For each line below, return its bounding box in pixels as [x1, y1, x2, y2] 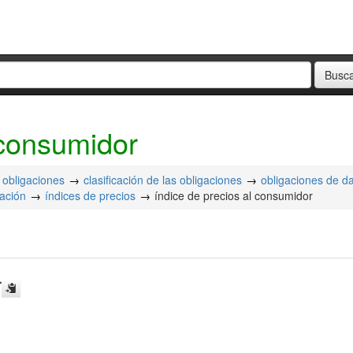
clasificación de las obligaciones [84, 172, 242, 188]
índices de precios [45, 188, 136, 203]
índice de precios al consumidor [154, 188, 313, 203]
